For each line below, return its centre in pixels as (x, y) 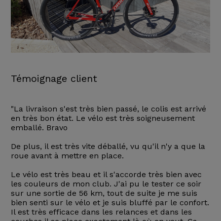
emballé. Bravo (39, 128)
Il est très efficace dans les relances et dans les (101, 212)
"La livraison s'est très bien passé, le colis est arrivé (108, 109)
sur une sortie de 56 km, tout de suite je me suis (104, 193)
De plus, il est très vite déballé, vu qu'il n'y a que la (108, 147)
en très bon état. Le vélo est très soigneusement (103, 118)
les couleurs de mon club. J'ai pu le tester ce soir (106, 184)
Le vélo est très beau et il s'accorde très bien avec (106, 175)
